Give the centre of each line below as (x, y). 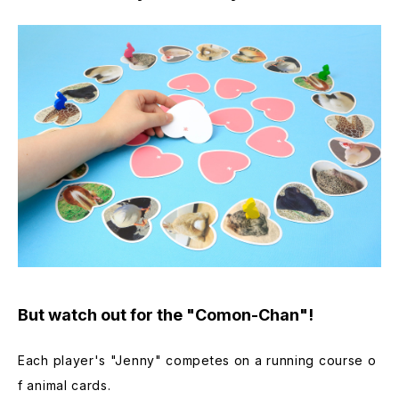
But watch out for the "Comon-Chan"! (166, 314)
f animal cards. (65, 385)
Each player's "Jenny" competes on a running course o (197, 360)
